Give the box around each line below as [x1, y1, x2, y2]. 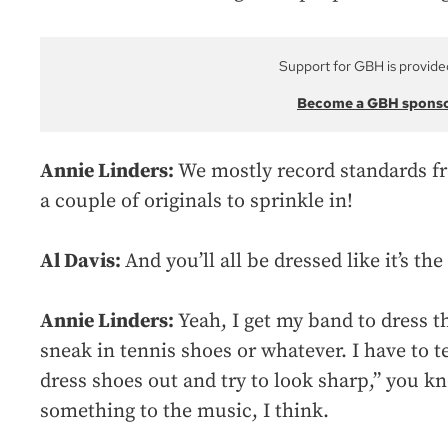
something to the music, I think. [40, 399, 329, 425]
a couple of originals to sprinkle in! [40, 189, 353, 215]
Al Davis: [40, 249, 125, 275]
